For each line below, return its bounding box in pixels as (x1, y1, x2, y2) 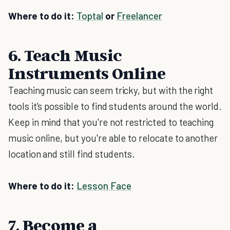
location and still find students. (8, 148, 136, 160)
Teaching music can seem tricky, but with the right (8, 84, 214, 96)
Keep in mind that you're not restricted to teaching (8, 116, 214, 128)
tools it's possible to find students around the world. (8, 100, 222, 112)
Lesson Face (76, 180, 131, 191)
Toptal (76, 10, 103, 22)
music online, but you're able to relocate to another (8, 132, 218, 144)
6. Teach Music (8, 45, 122, 65)
